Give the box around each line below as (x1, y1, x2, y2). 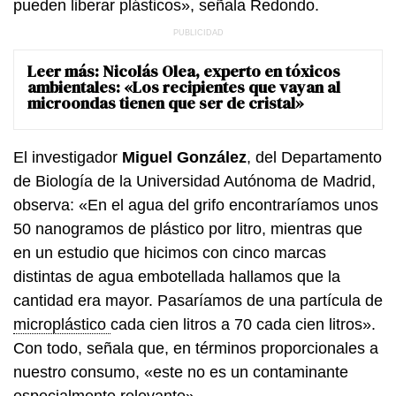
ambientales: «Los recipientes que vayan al (27, 75, 340, 98)
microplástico (13, 315, 110, 333)
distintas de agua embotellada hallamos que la (13, 267, 340, 286)
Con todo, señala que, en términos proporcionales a (13, 339, 378, 357)
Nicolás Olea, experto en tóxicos (103, 59, 340, 82)
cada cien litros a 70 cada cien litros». (110, 315, 376, 333)
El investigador (13, 148, 122, 166)
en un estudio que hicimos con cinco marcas (13, 243, 326, 262)
